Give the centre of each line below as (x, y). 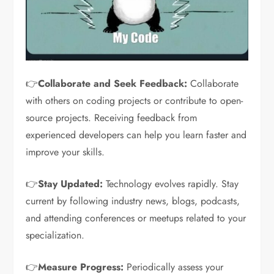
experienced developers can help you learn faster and (136, 135)
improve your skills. (65, 152)
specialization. (55, 235)
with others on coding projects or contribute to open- (135, 101)
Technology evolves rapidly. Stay (171, 184)
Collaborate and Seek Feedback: (113, 84)
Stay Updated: (71, 184)
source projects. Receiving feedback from (112, 118)
